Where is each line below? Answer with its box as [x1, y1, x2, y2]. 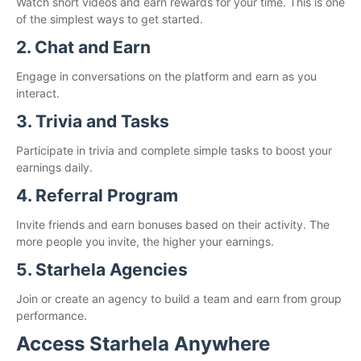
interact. [16, 86, 60, 100]
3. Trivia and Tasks [16, 111, 169, 131]
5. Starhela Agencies [16, 259, 188, 280]
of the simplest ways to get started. [16, 12, 203, 26]
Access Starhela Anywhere [16, 332, 270, 355]
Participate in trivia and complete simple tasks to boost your [16, 143, 332, 157]
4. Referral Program [16, 185, 178, 205]
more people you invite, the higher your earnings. [16, 234, 274, 248]
